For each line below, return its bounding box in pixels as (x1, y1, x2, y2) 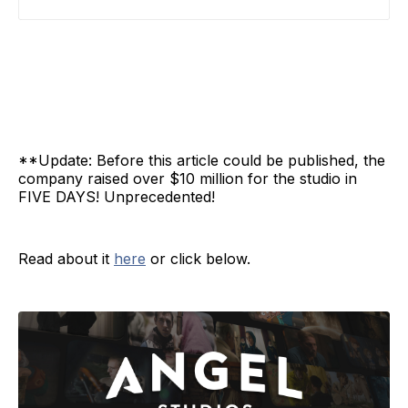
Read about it (18, 250, 114, 269)
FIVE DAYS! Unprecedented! (18, 188, 215, 207)
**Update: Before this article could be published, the (18, 151, 385, 170)
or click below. (146, 250, 250, 269)
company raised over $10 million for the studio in (18, 169, 357, 189)
